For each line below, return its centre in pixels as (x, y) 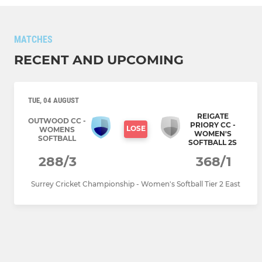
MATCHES (33, 40)
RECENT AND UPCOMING (99, 60)
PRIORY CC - (213, 125)
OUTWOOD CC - (57, 120)
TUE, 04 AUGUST (54, 101)
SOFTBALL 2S (213, 143)
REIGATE (213, 116)
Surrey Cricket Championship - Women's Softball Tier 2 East (136, 184)
